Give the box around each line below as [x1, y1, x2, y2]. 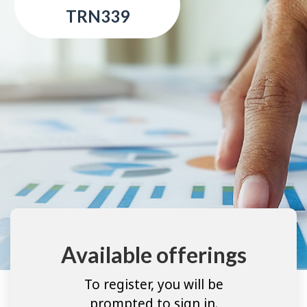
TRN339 [65, 6, 130, 27]
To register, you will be [84, 275, 223, 293]
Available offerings [60, 241, 247, 269]
